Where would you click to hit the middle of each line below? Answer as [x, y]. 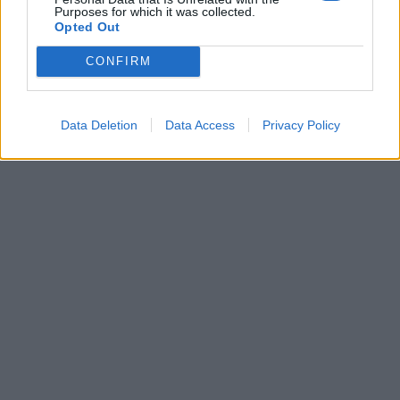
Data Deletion [99, 125]
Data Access [200, 125]
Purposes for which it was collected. [155, 11]
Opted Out [87, 26]
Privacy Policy [301, 125]
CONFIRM [118, 61]
